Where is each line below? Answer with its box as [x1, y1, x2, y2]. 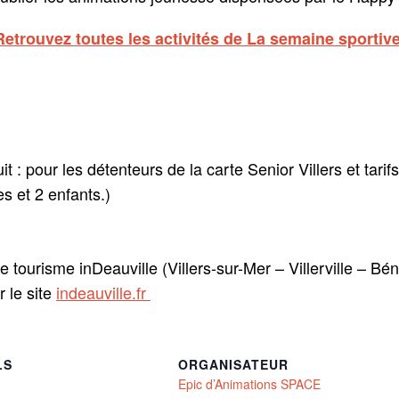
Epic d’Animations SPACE [178, 375, 321, 393]
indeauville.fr [56, 281, 151, 304]
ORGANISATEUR [178, 355, 289, 373]
